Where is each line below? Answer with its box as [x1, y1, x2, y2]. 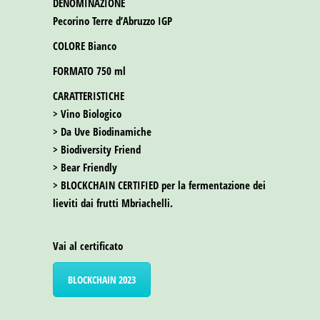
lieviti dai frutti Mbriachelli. [53, 195, 173, 210]
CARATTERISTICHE [53, 88, 124, 103]
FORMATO [53, 63, 94, 78]
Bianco [85, 38, 116, 53]
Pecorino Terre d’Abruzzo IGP [53, 13, 172, 28]
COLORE [53, 38, 85, 53]
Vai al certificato [53, 238, 123, 253]
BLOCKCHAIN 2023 [68, 272, 136, 286]
